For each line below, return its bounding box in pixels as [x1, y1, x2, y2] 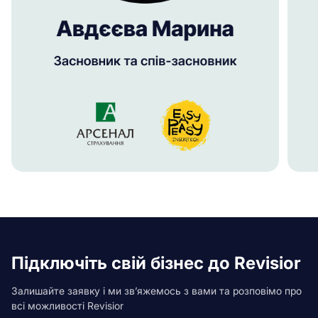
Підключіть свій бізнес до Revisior [11, 253, 301, 274]
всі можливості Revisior [11, 300, 124, 312]
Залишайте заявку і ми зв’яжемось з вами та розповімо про [11, 285, 302, 297]
